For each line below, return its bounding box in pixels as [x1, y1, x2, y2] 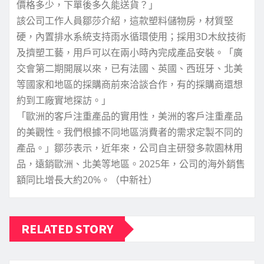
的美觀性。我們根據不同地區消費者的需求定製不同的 [16, 126, 243, 139]
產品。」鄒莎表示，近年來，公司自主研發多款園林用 [16, 141, 243, 155]
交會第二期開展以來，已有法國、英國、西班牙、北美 [16, 62, 243, 75]
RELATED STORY [21, 220, 113, 237]
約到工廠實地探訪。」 [16, 94, 111, 107]
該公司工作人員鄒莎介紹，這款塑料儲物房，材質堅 [16, 14, 233, 28]
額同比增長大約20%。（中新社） [16, 173, 157, 187]
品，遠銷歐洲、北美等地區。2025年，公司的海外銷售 [16, 157, 245, 171]
